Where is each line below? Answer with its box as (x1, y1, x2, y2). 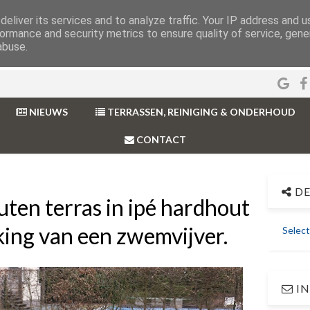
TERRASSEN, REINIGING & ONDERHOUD (104, 106, 295, 118)
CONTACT (134, 134, 186, 145)
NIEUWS (26, 106, 68, 118)
